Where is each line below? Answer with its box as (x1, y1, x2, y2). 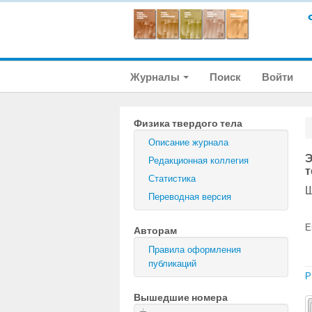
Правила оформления (148, 244, 241, 255)
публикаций (148, 258, 196, 269)
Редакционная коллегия (148, 155, 249, 166)
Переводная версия (148, 192, 231, 202)
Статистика (148, 173, 196, 184)
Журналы (130, 70, 182, 84)
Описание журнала (148, 137, 228, 148)
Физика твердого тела (134, 117, 242, 130)
